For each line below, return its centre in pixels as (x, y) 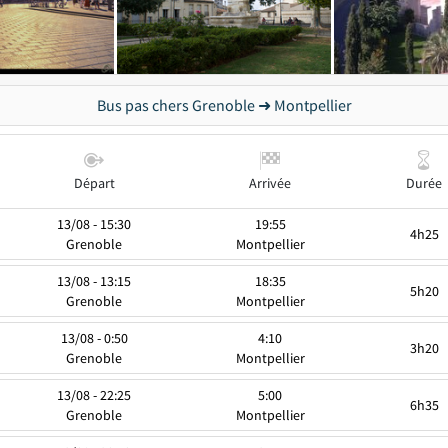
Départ (94, 182)
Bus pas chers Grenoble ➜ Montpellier (224, 104)
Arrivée (270, 182)
